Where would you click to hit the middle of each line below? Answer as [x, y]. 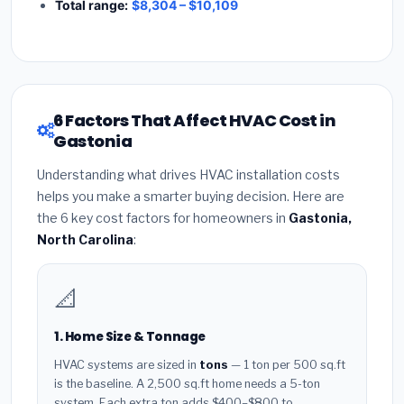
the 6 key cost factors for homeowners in [163, 218]
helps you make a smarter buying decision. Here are [191, 197]
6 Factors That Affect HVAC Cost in [195, 121]
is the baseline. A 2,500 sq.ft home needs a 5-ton [187, 383]
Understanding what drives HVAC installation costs [188, 175]
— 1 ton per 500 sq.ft [287, 364]
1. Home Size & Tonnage [130, 337]
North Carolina [85, 240]
